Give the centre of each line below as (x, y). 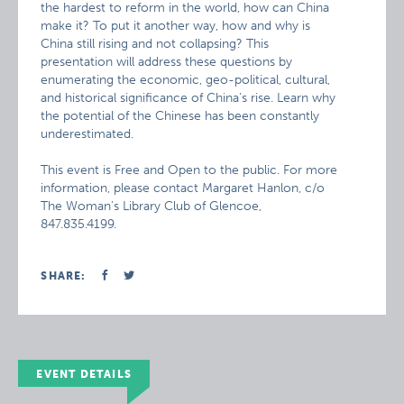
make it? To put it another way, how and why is (176, 26)
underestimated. (87, 134)
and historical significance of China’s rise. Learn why (188, 98)
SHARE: (64, 276)
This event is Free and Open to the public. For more (189, 170)
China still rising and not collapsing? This (155, 44)
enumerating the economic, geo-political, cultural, (186, 80)
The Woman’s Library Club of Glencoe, (151, 206)
